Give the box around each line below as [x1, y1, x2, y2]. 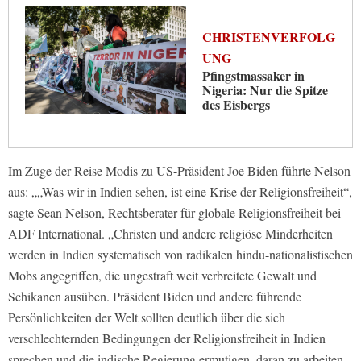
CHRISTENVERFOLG [202, 27, 335, 47]
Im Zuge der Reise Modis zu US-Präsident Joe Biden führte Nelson [8, 162, 351, 180]
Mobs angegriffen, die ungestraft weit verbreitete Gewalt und [8, 267, 317, 284]
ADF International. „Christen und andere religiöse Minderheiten [8, 225, 333, 243]
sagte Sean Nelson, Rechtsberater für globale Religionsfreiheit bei [8, 204, 341, 222]
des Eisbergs [202, 95, 270, 114]
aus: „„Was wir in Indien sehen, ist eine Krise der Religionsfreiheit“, [8, 183, 352, 201]
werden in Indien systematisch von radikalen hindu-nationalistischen [8, 246, 353, 263]
